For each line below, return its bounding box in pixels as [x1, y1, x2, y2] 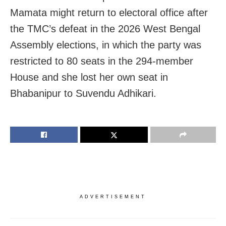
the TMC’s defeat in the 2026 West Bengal [10, 23, 200, 35]
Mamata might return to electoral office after [10, 7, 208, 19]
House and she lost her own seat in [10, 72, 168, 83]
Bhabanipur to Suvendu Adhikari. [10, 88, 156, 99]
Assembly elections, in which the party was [10, 39, 201, 51]
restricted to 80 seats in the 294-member [10, 55, 193, 67]
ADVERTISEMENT [80, 194, 146, 200]
